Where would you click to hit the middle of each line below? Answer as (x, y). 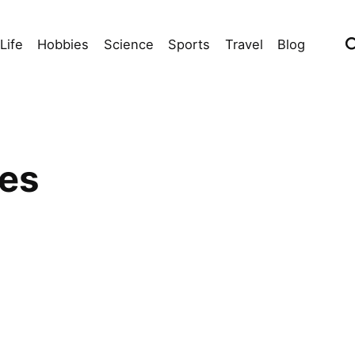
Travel (244, 44)
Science (128, 44)
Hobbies (63, 44)
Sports (189, 44)
